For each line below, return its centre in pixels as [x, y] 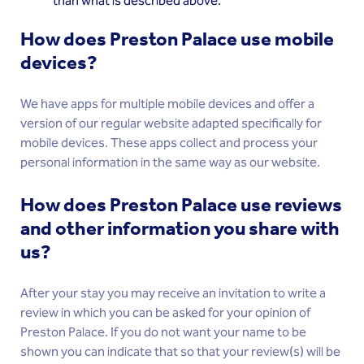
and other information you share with [180, 228]
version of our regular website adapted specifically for [171, 124]
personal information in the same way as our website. [170, 163]
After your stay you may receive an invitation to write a [173, 294]
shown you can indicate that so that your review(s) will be [180, 352]
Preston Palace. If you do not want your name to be [163, 333]
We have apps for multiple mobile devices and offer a [167, 104]
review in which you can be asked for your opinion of [165, 313]
